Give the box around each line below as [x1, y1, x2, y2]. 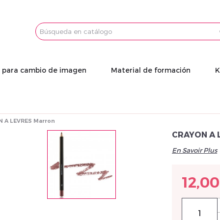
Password [61, 45, 97, 53]
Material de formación [111, 66, 191, 74]
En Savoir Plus [172, 146, 218, 155]
